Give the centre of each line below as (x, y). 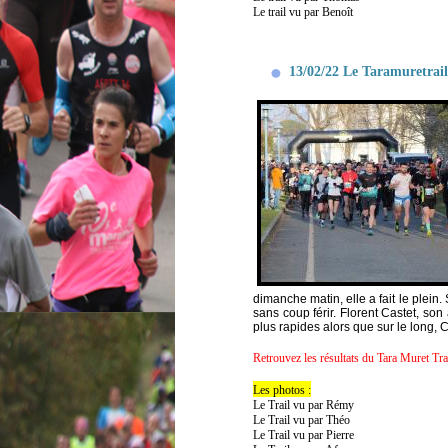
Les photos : (282, 389)
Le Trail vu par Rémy (303, 404)
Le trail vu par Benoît (303, 11)
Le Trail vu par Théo (301, 419)
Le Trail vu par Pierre (303, 434)
